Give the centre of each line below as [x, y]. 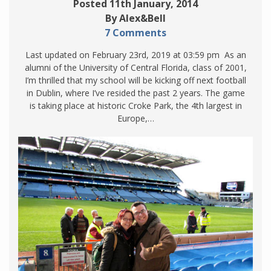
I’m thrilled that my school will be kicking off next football [135, 80]
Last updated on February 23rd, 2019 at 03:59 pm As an [135, 54]
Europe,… [135, 118]
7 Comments [135, 32]
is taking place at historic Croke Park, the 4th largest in [135, 105]
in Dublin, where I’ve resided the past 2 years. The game [135, 93]
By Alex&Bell [135, 18]
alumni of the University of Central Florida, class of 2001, [135, 67]
